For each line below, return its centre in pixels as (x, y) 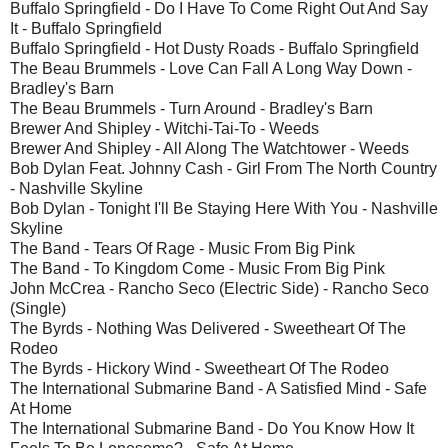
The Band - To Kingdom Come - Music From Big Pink (197, 268)
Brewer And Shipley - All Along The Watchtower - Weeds (209, 148)
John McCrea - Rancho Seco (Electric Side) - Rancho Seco (219, 288)
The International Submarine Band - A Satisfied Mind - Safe (218, 388)
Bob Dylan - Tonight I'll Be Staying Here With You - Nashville (224, 208)
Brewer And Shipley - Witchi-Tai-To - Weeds (164, 128)
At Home (41, 408)
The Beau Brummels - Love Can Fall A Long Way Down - (211, 68)
